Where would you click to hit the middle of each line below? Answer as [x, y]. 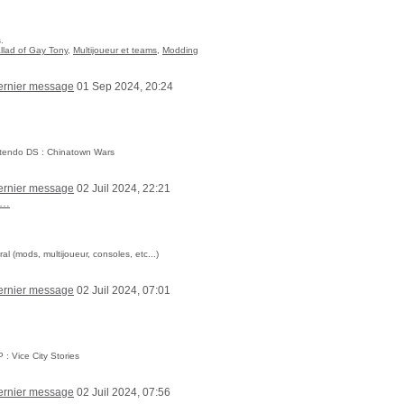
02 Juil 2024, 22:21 [122, 188]
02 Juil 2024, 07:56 [122, 392]
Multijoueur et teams [115, 50]
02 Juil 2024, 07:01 [122, 290]
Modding [180, 50]
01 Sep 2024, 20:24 [124, 87]
